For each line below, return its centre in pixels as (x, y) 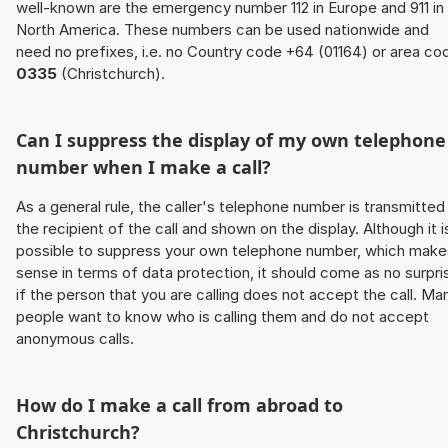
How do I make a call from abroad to (179, 405)
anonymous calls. (75, 339)
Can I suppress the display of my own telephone (231, 140)
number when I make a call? (143, 167)
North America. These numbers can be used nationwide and (222, 30)
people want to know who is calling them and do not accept (222, 317)
